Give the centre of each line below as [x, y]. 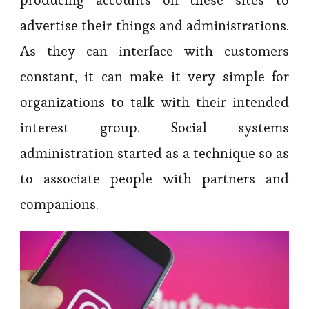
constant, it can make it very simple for [154, 77]
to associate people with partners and [154, 179]
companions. [59, 204]
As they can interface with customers [154, 51]
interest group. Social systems [154, 128]
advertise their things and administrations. [154, 26]
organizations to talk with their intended [154, 102]
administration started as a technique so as [154, 153]
